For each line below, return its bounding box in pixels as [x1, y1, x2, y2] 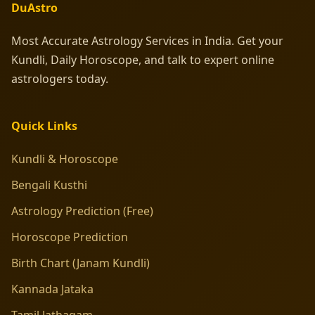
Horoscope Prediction [11, 229, 128, 245]
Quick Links [11, 117, 77, 134]
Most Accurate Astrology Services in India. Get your [11, 32, 283, 49]
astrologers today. [11, 70, 108, 86]
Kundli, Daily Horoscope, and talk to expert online [11, 51, 274, 67]
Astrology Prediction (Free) [11, 202, 153, 219]
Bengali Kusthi [11, 176, 87, 193]
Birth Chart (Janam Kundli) [11, 255, 150, 271]
